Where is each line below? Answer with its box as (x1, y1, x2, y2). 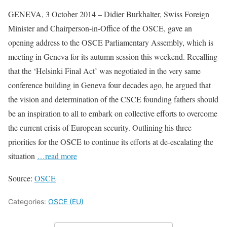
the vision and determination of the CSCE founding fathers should (8, 93, 218, 104)
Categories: (8, 197, 48, 206)
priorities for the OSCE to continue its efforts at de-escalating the (8, 136, 213, 147)
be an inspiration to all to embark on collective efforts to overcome (8, 107, 217, 119)
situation (8, 150, 37, 161)
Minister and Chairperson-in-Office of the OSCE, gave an (8, 22, 192, 33)
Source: (8, 172, 34, 183)
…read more (37, 150, 77, 161)
